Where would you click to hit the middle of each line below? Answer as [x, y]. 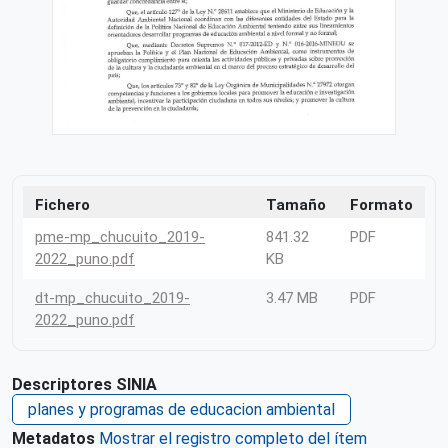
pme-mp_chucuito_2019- [120, 236]
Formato [381, 204]
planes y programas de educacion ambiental [181, 409]
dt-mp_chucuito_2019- [112, 297]
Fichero [62, 204]
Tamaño [296, 204]
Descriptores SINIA [84, 384]
